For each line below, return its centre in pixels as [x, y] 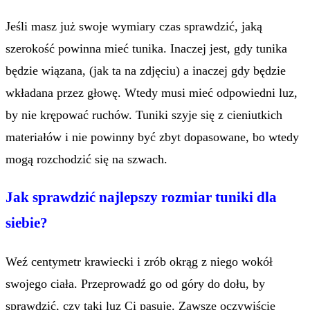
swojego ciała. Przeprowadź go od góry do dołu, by [135, 283]
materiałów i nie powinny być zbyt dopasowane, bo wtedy [152, 137]
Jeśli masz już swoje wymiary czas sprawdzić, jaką [134, 26]
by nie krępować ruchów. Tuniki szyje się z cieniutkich [144, 115]
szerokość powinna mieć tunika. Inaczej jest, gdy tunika [146, 48]
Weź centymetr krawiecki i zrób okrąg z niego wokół [139, 261]
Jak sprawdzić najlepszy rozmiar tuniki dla [141, 197]
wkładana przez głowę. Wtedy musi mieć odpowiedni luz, [152, 92]
